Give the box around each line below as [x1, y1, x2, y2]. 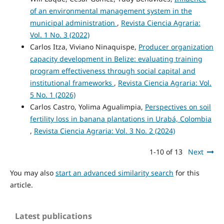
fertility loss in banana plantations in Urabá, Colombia [29, 113, 211, 123]
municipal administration [29, 17, 117, 27]
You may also [9, 167, 55, 177]
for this [173, 167, 199, 177]
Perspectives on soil [144, 101, 211, 111]
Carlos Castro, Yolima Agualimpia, [29, 101, 145, 111]
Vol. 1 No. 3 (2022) [29, 29, 89, 39]
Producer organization [138, 41, 213, 51]
